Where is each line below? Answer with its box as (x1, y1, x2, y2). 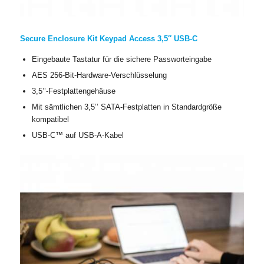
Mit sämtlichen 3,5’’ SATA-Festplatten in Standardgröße (31, 102, 222, 111)
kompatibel (31, 114, 69, 124)
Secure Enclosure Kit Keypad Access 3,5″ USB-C (19, 34, 197, 43)
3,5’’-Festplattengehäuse (31, 86, 115, 95)
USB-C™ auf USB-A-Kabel (31, 130, 124, 140)
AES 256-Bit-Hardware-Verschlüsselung (31, 70, 167, 80)
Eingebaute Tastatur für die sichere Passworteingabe (31, 54, 212, 64)
